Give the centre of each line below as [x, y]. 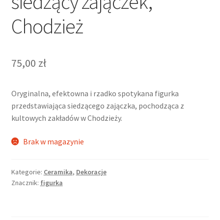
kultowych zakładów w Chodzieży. [67, 118]
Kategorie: [27, 172]
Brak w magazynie [54, 142]
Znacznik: [26, 182]
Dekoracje [91, 172]
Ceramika [58, 172]
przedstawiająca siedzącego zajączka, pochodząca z [97, 106]
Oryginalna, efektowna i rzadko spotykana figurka [95, 94]
